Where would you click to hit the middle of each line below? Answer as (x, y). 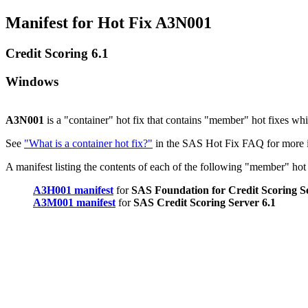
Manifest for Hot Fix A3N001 (109, 22)
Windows (32, 81)
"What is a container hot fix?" (88, 144)
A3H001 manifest (73, 190)
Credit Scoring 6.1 (57, 53)
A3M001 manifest (74, 203)
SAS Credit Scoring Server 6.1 (205, 203)
